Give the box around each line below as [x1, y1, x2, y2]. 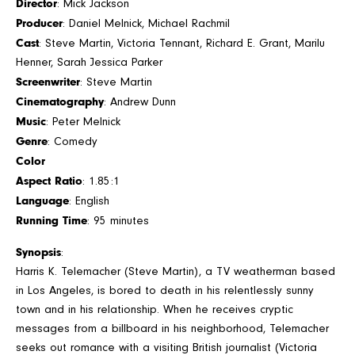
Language [16, 193, 69, 208]
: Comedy [48, 135, 97, 149]
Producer [16, 16, 63, 31]
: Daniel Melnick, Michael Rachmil [63, 17, 230, 31]
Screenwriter [16, 74, 80, 90]
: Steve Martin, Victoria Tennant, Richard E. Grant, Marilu [39, 36, 325, 51]
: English [69, 194, 109, 208]
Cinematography [16, 94, 104, 109]
